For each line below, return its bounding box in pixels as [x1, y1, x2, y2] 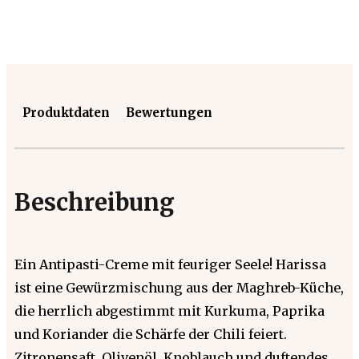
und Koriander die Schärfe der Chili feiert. [14, 325, 287, 342]
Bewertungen [126, 104, 212, 120]
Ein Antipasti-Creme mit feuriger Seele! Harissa [14, 256, 326, 272]
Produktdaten [22, 104, 110, 120]
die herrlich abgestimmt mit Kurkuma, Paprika [14, 302, 325, 319]
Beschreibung [14, 188, 175, 217]
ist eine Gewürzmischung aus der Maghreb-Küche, [14, 279, 344, 296]
